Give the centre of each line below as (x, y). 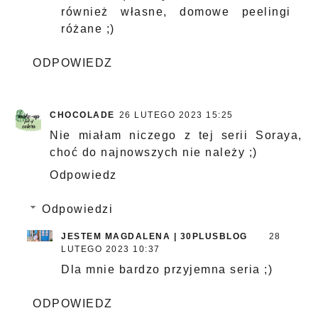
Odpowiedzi (77, 209)
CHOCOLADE (82, 115)
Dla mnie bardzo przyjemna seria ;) (167, 270)
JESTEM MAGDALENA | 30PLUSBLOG (154, 237)
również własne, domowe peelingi (176, 12)
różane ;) (88, 29)
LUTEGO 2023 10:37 (111, 250)
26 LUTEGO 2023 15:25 (176, 115)
